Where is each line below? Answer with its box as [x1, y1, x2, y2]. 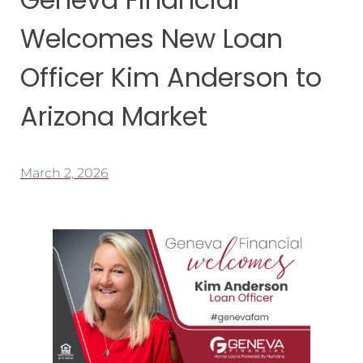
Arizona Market [20, 98, 207, 135]
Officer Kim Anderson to [20, 59, 322, 96]
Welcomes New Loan [20, 20, 283, 58]
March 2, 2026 [20, 165, 109, 181]
